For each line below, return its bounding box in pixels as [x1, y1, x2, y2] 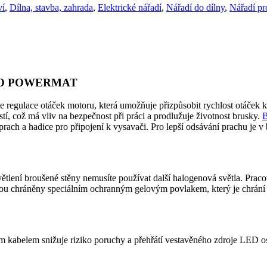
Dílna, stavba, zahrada [10, 2, 93, 13]
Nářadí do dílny [166, 2, 225, 13]
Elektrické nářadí [98, 2, 162, 13]
